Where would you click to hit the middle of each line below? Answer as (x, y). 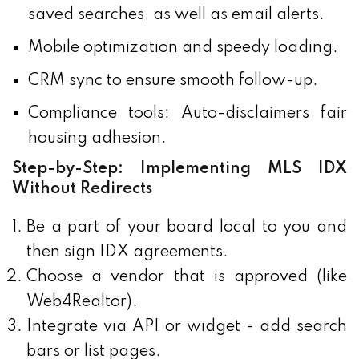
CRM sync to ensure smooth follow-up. (173, 81)
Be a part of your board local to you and (187, 228)
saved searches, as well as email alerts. (176, 16)
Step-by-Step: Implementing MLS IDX (179, 169)
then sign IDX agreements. (127, 253)
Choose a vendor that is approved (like (187, 278)
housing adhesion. (97, 139)
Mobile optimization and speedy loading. (183, 48)
